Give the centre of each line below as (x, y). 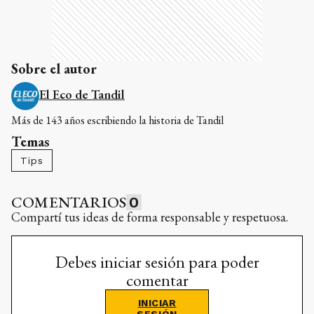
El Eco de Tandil (82, 95)
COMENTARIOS (69, 203)
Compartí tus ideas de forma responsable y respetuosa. (150, 217)
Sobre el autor (54, 69)
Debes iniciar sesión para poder (157, 262)
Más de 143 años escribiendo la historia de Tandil (117, 121)
